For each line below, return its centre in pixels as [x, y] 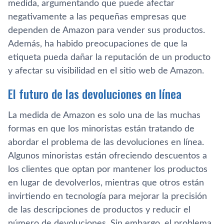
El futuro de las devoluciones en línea [95, 93]
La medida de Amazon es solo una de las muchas [104, 115]
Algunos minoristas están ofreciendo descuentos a [107, 156]
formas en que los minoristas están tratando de [101, 129]
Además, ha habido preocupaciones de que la [98, 44]
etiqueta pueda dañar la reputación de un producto [109, 57]
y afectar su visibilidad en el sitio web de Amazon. [106, 71]
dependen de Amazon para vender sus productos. [106, 30]
